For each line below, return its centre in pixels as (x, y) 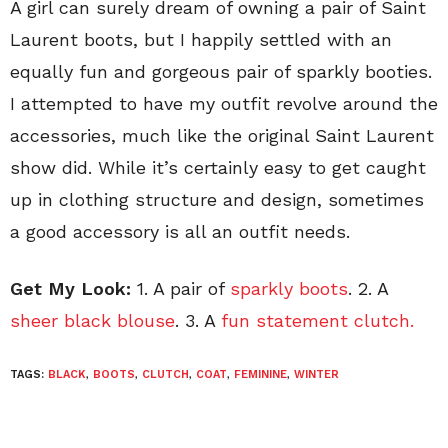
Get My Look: (70, 289)
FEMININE (260, 375)
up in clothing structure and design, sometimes (217, 200)
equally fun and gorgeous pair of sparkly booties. (221, 72)
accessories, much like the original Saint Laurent (222, 136)
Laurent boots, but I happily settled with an (201, 40)
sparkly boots (289, 289)
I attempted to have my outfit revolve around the (224, 104)
